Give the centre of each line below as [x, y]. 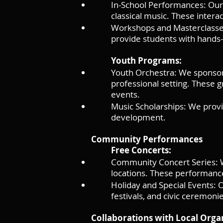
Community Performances [147, 139]
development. [138, 117]
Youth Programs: [146, 60]
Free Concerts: [141, 150]
